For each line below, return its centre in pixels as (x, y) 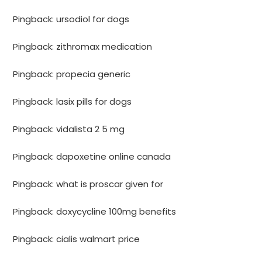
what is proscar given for (110, 184)
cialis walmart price (98, 239)
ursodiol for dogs (93, 19)
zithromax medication (104, 47)
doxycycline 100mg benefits (116, 212)
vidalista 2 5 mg (91, 129)
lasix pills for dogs (94, 102)
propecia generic (94, 74)
